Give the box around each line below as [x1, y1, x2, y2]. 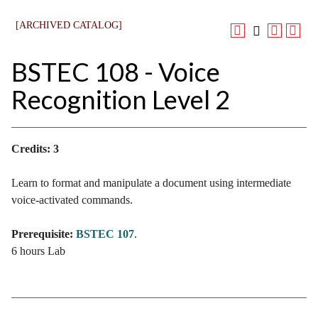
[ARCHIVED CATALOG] [16, 19, 123, 31]
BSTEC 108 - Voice [11, 55, 220, 87]
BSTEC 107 [76, 228, 134, 241]
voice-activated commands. [11, 194, 133, 207]
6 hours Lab [11, 245, 65, 258]
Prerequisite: [11, 228, 73, 241]
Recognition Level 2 [11, 83, 230, 115]
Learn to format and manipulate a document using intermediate [11, 177, 291, 190]
